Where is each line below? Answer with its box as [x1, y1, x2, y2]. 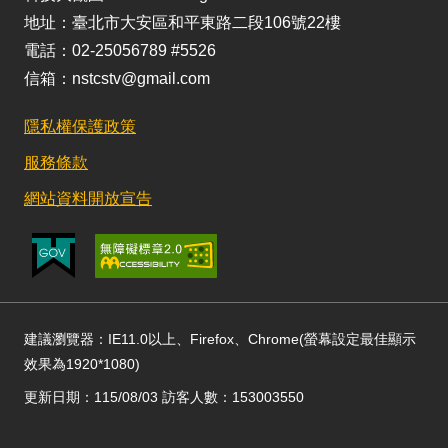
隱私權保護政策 [24, 118, 136, 135]
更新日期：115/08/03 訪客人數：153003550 [24, 389, 304, 405]
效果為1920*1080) [24, 356, 140, 372]
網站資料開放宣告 [24, 190, 152, 207]
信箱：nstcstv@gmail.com [24, 70, 210, 87]
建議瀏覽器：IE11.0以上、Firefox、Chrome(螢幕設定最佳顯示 [24, 331, 416, 347]
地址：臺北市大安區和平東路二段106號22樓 [24, 14, 341, 31]
